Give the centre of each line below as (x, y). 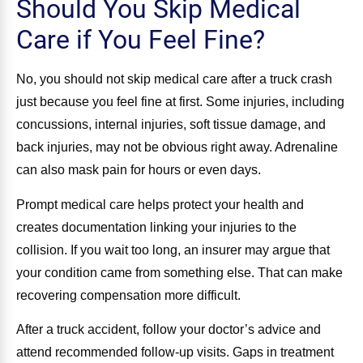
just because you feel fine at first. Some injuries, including (180, 102)
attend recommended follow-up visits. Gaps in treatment (175, 352)
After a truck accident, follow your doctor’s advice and (169, 330)
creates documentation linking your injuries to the (156, 227)
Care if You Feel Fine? (141, 40)
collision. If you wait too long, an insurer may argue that (173, 250)
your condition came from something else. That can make (179, 272)
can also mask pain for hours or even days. (139, 170)
